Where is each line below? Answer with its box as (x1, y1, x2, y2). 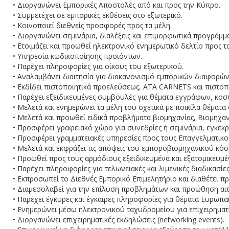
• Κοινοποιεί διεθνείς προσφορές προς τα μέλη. (13, 20, 172, 30)
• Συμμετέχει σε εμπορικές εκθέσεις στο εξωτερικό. (13, 10, 182, 20)
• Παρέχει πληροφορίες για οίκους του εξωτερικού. (13, 61, 184, 71)
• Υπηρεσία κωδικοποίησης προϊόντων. (13, 51, 142, 61)
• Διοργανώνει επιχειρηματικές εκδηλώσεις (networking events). (13, 215, 226, 224)
